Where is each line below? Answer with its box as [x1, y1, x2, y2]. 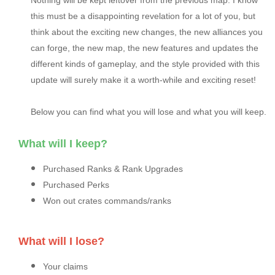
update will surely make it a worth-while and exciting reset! [31, 75, 256, 85]
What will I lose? [18, 235, 104, 248]
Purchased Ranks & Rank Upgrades [43, 164, 183, 174]
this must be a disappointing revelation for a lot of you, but [31, 11, 255, 21]
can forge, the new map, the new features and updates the [31, 43, 258, 53]
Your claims [43, 261, 88, 272]
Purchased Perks [43, 180, 109, 190]
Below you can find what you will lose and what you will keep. [31, 107, 266, 117]
